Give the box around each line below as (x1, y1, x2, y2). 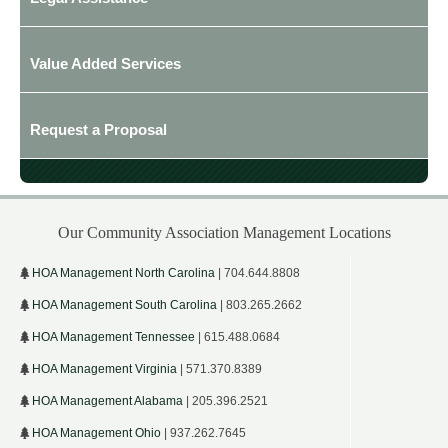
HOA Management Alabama (32, 394, 183, 408)
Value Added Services (30, 55, 181, 72)
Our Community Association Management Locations (57, 224, 391, 241)
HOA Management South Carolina (32, 298, 217, 312)
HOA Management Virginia (32, 362, 177, 376)
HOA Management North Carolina (32, 266, 215, 280)
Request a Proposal (30, 121, 167, 138)
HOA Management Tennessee (32, 330, 195, 344)
